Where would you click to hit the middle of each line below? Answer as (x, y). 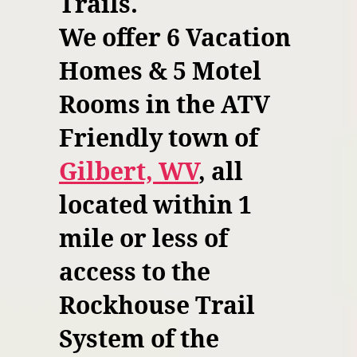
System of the (139, 340)
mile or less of (143, 240)
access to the (135, 273)
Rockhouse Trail (157, 307)
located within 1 (155, 206)
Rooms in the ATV (165, 106)
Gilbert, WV (129, 173)
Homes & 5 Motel (160, 73)
